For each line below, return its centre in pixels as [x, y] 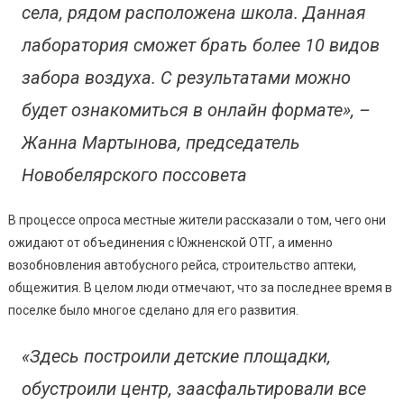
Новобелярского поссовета [134, 174]
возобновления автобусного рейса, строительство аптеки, [182, 265]
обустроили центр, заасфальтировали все [193, 388]
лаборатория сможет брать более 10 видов [200, 45]
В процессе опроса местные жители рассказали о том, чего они [197, 220]
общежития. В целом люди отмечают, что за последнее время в [200, 287]
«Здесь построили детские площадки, [176, 356]
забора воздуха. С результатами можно [186, 77]
